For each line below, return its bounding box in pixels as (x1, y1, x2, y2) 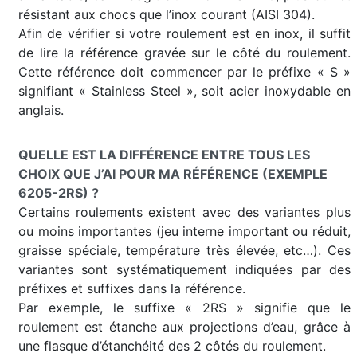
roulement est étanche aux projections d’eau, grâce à (18, 319, 351, 335)
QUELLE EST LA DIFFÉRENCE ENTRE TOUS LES (18, 147, 310, 163)
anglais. (18, 102, 64, 118)
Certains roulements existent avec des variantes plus (18, 204, 351, 220)
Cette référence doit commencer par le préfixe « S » (18, 64, 351, 80)
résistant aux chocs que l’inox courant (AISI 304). (18, 6, 315, 22)
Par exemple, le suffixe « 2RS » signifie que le (18, 300, 351, 316)
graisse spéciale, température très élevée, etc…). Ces (18, 242, 351, 258)
